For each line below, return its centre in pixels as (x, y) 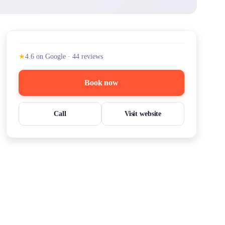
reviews (92, 57)
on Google (51, 57)
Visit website (143, 114)
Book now (101, 83)
